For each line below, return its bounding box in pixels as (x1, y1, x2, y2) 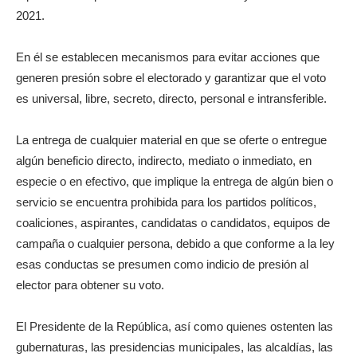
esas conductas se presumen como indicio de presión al (16, 257, 308, 271)
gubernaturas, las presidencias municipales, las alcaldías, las (16, 339, 333, 354)
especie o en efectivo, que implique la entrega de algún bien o (16, 174, 333, 188)
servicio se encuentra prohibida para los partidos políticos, (16, 194, 316, 209)
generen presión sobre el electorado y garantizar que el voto (16, 70, 326, 84)
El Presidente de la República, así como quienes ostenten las (16, 319, 333, 333)
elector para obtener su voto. (16, 277, 164, 292)
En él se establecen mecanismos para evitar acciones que (16, 49, 320, 64)
